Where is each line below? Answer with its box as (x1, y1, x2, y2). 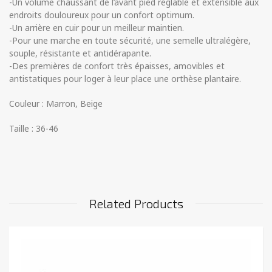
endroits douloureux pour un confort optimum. (9, 9, 194, 21)
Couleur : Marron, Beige (9, 98, 103, 110)
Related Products (89, 196, 183, 211)
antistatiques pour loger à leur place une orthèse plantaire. (9, 73, 241, 85)
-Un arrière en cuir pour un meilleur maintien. (9, 22, 184, 34)
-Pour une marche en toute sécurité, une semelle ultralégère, (9, 35, 251, 47)
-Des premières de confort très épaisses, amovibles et (9, 60, 225, 72)
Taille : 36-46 (9, 123, 58, 135)
